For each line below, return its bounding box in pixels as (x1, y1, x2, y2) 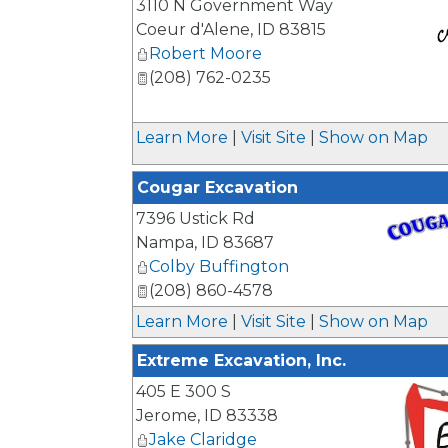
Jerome (136, 406, 197, 425)
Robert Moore (149, 44, 262, 63)
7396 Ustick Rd (136, 209, 255, 228)
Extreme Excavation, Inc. (137, 351, 346, 370)
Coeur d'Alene (136, 20, 250, 39)
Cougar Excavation (137, 178, 298, 197)
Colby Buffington (149, 257, 289, 276)
